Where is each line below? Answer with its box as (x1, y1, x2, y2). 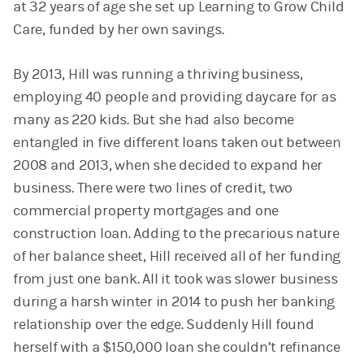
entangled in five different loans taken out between (13, 134, 341, 152)
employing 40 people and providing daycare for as (13, 89, 336, 106)
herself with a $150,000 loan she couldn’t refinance (13, 339, 340, 357)
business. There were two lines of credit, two (13, 180, 293, 197)
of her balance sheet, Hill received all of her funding (13, 248, 341, 266)
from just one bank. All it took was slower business (13, 271, 338, 288)
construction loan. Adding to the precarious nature (13, 225, 340, 243)
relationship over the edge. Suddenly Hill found (13, 316, 314, 334)
